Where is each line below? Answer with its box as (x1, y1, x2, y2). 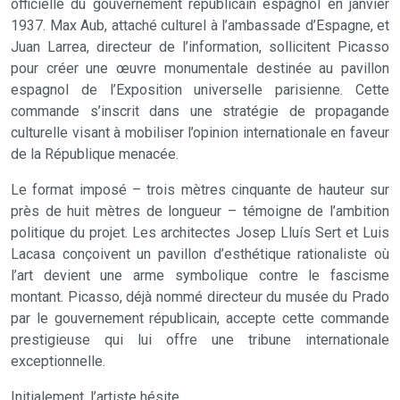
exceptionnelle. (11, 353, 105, 370)
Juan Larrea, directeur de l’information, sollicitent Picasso (11, 38, 389, 55)
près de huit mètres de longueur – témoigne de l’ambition (11, 203, 389, 220)
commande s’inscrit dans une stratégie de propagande (11, 103, 389, 120)
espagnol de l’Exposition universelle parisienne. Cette (11, 81, 389, 98)
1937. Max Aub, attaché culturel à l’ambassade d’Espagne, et (11, 17, 389, 34)
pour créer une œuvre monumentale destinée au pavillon (11, 60, 389, 77)
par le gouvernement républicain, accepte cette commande (11, 310, 389, 327)
